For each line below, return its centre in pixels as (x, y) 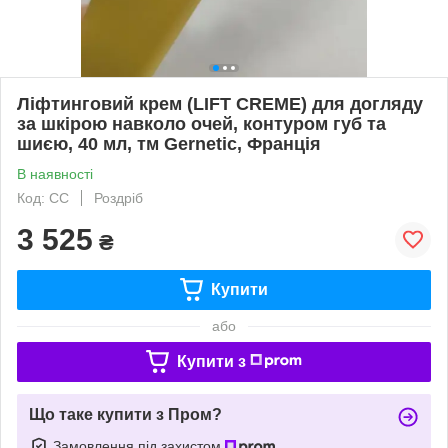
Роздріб (118, 197)
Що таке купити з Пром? (125, 414)
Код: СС (43, 197)
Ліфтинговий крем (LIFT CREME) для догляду (220, 103)
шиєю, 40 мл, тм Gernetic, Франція (169, 143)
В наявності (55, 173)
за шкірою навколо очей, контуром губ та (201, 123)
